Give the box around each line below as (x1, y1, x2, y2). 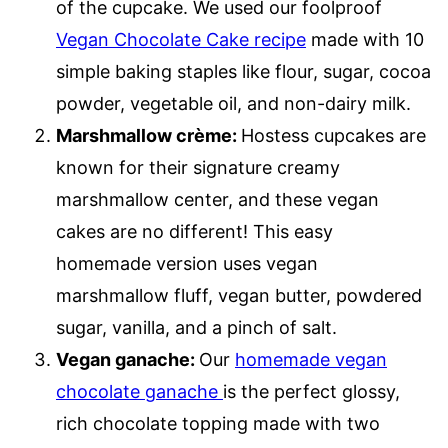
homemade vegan (235, 348, 387, 370)
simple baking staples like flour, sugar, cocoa (56, 60, 431, 82)
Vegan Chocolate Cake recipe (56, 28, 306, 50)
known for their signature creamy (56, 156, 340, 178)
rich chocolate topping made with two (56, 412, 380, 434)
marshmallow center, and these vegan (56, 188, 379, 210)
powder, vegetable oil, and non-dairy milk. (56, 92, 411, 114)
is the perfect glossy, (223, 380, 400, 402)
